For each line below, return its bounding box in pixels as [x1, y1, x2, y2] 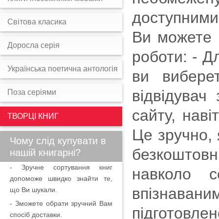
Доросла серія [7, 41, 60, 49]
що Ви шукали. [10, 186, 57, 194]
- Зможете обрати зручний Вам [10, 199, 112, 207]
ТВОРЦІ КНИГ [7, 112, 59, 120]
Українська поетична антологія [7, 65, 118, 73]
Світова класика [7, 18, 66, 26]
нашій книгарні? [10, 147, 81, 158]
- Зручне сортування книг [10, 163, 112, 171]
